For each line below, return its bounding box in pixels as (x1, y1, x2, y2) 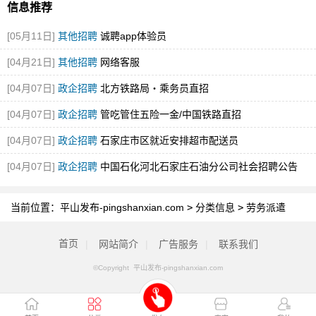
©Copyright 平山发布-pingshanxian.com (93, 264, 223, 272)
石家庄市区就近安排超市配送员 (100, 134, 238, 146)
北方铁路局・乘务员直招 (100, 82, 209, 94)
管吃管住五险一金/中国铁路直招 (100, 108, 241, 120)
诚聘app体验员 (100, 30, 166, 42)
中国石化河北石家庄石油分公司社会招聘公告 (100, 160, 298, 172)
